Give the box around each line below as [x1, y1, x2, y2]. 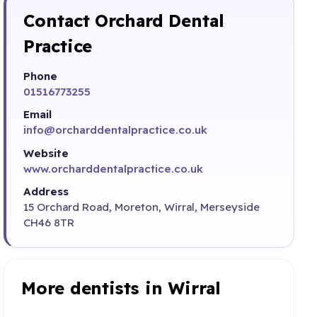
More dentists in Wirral [21, 277, 221, 299]
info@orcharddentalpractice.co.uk [23, 123, 208, 137]
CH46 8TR [23, 216, 75, 230]
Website [23, 146, 69, 160]
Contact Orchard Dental [23, 10, 224, 32]
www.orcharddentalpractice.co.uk [23, 161, 204, 175]
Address [23, 185, 69, 199]
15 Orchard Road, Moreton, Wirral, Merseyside [23, 200, 260, 214]
